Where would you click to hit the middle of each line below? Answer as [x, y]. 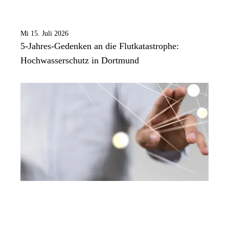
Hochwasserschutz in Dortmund [80, 61]
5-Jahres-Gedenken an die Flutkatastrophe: [100, 46]
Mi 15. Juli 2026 [44, 34]
